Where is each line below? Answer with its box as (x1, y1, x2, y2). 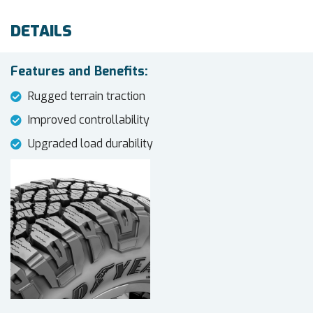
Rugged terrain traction (28, 89, 145, 104)
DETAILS (10, 21, 72, 42)
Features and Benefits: (10, 63, 148, 80)
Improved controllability (28, 112, 150, 128)
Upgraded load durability (28, 136, 153, 152)
